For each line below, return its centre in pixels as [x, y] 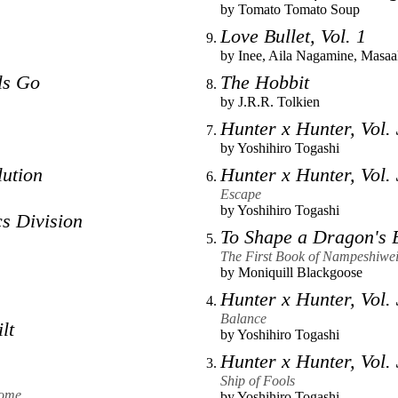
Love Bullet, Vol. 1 [293, 36]
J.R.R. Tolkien [279, 101]
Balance [243, 318]
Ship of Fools [258, 380]
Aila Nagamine [311, 55]
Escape [241, 194]
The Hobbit [265, 82]
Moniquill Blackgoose [300, 272]
